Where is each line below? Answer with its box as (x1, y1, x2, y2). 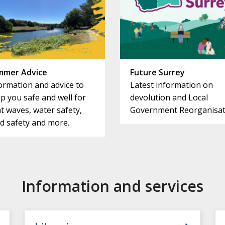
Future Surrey (130, 67, 185, 78)
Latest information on (130, 79, 213, 91)
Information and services (22, 176, 203, 197)
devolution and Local (130, 92, 208, 103)
